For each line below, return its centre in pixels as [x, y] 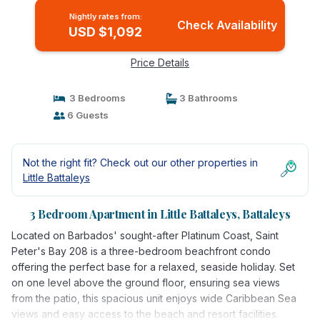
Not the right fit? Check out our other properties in [140, 162]
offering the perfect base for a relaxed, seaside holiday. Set [153, 267]
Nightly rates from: [105, 16]
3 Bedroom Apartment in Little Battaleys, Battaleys [160, 214]
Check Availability [227, 25]
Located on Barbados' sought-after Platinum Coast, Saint [145, 235]
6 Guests [86, 115]
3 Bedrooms [95, 98]
